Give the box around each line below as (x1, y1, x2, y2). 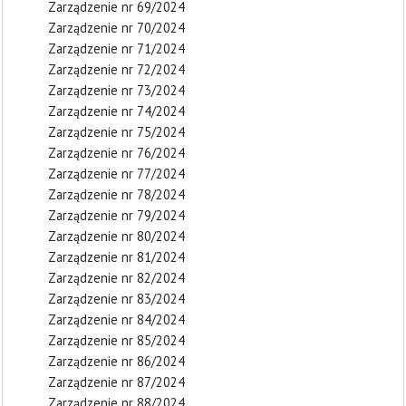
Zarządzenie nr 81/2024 (48, 248, 185, 266)
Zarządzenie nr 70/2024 (48, 19, 185, 36)
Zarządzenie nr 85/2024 (48, 332, 185, 349)
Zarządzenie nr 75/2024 (48, 123, 185, 140)
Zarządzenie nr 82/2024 (48, 269, 185, 286)
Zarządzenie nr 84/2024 (48, 311, 185, 328)
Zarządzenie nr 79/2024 (48, 207, 185, 224)
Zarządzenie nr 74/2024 (48, 102, 185, 120)
